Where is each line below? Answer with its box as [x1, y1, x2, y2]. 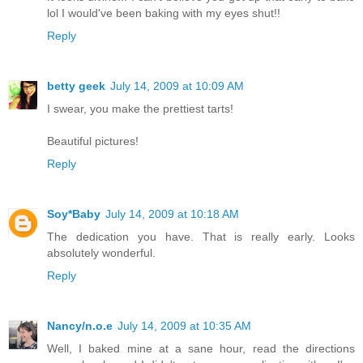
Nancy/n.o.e [47, 318, 113, 332]
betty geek [47, 79, 105, 92]
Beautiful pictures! [47, 134, 139, 147]
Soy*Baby [47, 207, 100, 220]
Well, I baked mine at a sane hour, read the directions [47, 341, 355, 355]
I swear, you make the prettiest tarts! [47, 101, 233, 115]
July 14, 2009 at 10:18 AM [105, 207, 239, 220]
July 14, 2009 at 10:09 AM [110, 79, 244, 92]
